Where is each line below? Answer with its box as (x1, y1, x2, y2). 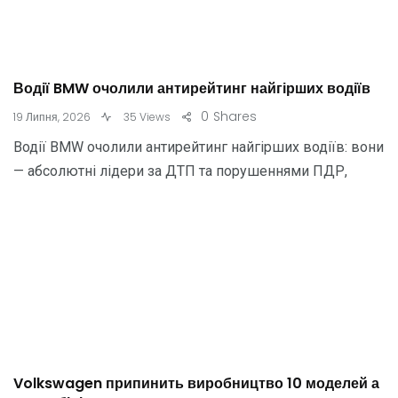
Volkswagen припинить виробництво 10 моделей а (13, 373, 379, 394)
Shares (213, 107, 257, 125)
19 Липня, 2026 (13, 109, 91, 124)
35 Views (121, 109, 171, 124)
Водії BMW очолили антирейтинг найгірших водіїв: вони (13, 139, 384, 155)
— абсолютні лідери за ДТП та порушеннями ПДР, (13, 163, 347, 179)
